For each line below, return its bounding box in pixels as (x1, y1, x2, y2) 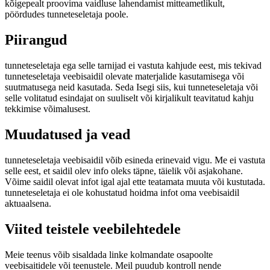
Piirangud (5, 32, 67, 48)
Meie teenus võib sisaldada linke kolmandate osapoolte (5, 249, 213, 260)
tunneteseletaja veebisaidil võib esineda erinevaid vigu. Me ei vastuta (5, 154, 265, 165)
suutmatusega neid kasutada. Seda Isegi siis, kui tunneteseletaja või (5, 81, 258, 92)
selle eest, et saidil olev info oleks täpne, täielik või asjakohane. (5, 165, 243, 176)
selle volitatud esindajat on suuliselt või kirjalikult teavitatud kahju (5, 92, 254, 103)
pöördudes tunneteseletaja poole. (5, 9, 128, 20)
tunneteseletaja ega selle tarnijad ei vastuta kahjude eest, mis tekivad (5, 60, 262, 71)
